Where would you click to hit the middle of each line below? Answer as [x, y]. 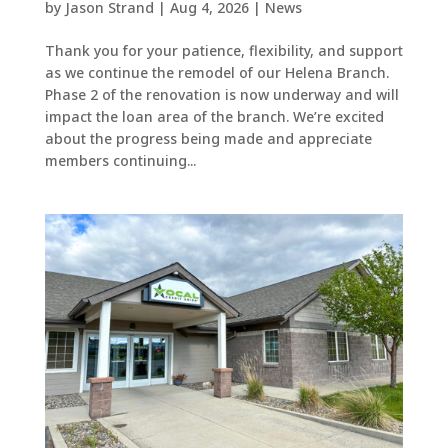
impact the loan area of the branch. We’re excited [214, 116]
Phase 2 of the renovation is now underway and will [221, 94]
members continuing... [120, 160]
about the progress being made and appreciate [208, 138]
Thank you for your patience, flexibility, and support [223, 50]
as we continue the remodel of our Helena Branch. [216, 72]
